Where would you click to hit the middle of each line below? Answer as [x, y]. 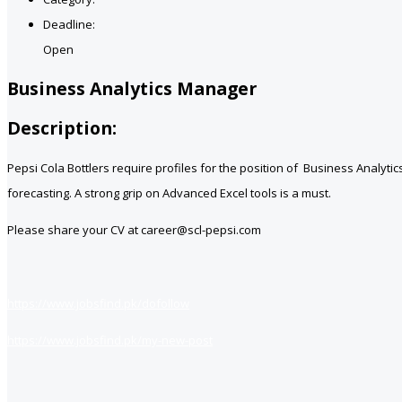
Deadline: [69, 24]
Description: [62, 128]
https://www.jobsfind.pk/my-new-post [110, 341]
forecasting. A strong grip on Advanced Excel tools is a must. [169, 193]
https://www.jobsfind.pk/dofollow [98, 304]
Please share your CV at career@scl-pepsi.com [134, 230]
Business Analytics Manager [132, 89]
